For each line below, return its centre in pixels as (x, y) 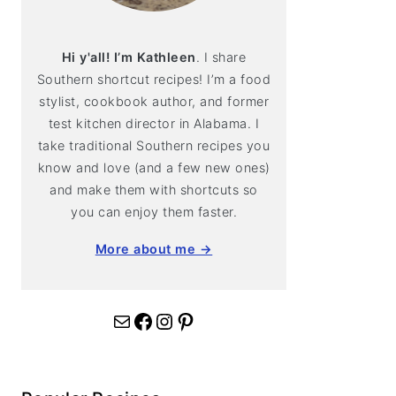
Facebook (138, 320)
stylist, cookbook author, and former (154, 101)
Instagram (163, 320)
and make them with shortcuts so (154, 190)
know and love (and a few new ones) (154, 168)
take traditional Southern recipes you (154, 145)
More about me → (154, 249)
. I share (221, 57)
